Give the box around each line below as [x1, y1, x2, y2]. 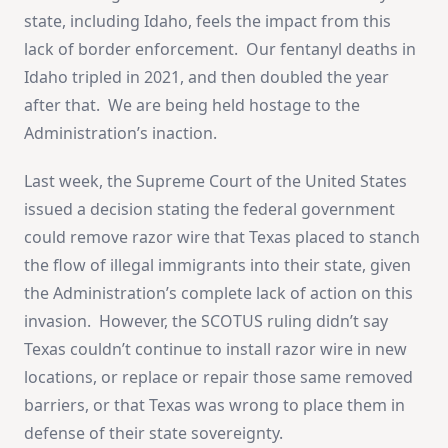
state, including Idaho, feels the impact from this [24, 9, 391, 32]
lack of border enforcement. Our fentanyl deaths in [24, 37, 416, 60]
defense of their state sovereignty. [24, 421, 283, 444]
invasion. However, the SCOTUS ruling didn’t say [24, 309, 388, 332]
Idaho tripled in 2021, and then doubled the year [24, 65, 389, 88]
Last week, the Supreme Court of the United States [24, 169, 407, 192]
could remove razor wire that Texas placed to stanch [24, 225, 420, 248]
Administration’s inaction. [24, 121, 217, 144]
